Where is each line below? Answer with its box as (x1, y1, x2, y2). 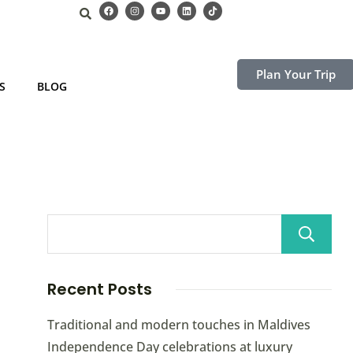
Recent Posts (46, 278, 152, 301)
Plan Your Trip (255, 66, 336, 82)
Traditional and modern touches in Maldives (46, 316, 310, 334)
